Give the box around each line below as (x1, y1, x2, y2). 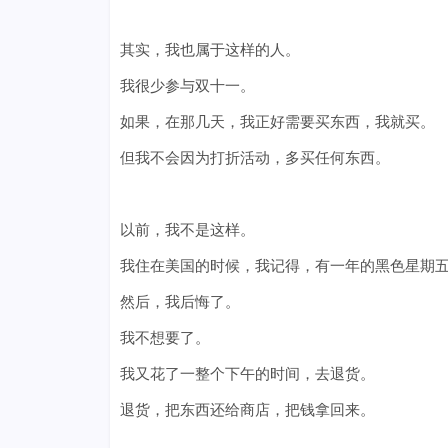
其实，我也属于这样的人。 (119, 39, 300, 60)
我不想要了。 (119, 327, 210, 348)
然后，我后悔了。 (119, 291, 240, 312)
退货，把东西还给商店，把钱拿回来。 (119, 399, 375, 420)
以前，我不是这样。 (119, 219, 255, 240)
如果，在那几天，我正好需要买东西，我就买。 (119, 111, 435, 132)
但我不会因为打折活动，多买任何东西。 (119, 147, 390, 168)
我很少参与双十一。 (119, 75, 255, 96)
